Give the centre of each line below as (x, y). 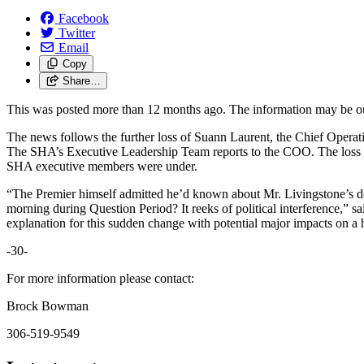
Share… (81, 80)
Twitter (77, 32)
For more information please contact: (100, 278)
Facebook (84, 18)
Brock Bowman (48, 305)
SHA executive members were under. (102, 166)
